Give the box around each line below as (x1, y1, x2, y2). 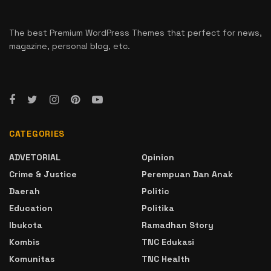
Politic (142, 185, 169, 197)
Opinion (142, 151, 174, 163)
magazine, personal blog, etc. (9, 40, 130, 51)
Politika (142, 202, 174, 214)
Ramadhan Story (142, 219, 214, 230)
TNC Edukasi (142, 236, 194, 247)
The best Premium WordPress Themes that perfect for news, (9, 27, 262, 38)
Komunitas (9, 253, 54, 264)
